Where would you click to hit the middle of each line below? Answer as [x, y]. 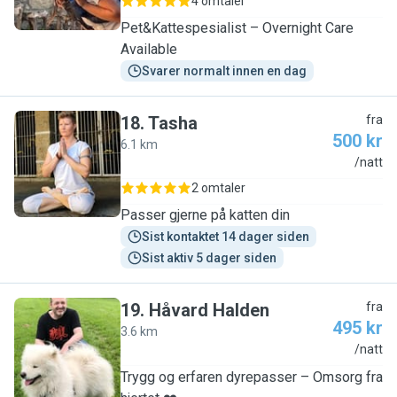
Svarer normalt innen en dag [224, 71]
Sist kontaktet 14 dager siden [226, 237]
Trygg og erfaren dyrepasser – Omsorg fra [252, 377]
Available [149, 49]
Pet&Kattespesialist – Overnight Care [237, 28]
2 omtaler [218, 188]
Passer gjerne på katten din [205, 215]
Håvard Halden [209, 310]
